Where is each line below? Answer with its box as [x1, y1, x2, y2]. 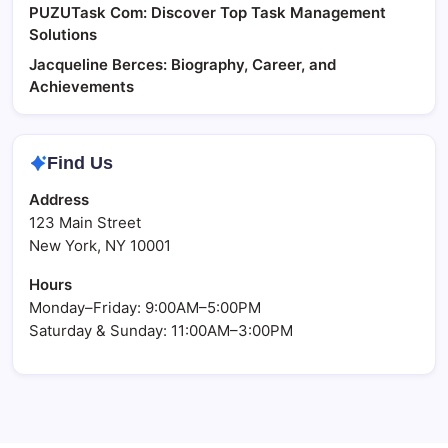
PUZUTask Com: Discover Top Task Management [29, 2, 386, 22]
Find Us [46, 152, 113, 173]
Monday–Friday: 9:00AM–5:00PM [29, 297, 261, 317]
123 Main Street [29, 212, 141, 232]
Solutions [29, 24, 97, 44]
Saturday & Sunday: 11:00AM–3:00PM [29, 320, 293, 340]
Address [29, 189, 89, 209]
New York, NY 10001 [29, 235, 171, 255]
